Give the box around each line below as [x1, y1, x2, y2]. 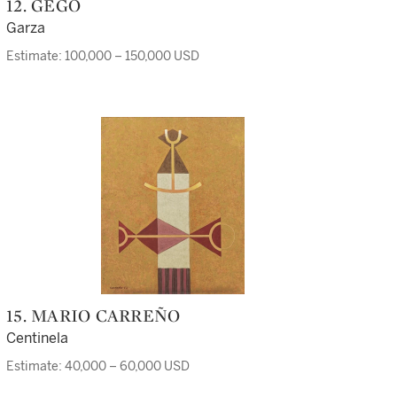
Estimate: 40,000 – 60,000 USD [6, 359, 190, 374]
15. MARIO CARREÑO [13, 304, 181, 327]
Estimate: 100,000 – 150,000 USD [6, 49, 199, 64]
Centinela [6, 330, 68, 346]
